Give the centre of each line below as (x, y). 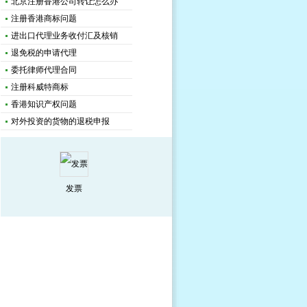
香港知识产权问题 (44, 104)
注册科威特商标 (39, 87)
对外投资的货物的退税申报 (60, 121)
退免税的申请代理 (44, 53)
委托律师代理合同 (44, 70)
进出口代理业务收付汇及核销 (64, 36)
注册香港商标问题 (44, 19)
